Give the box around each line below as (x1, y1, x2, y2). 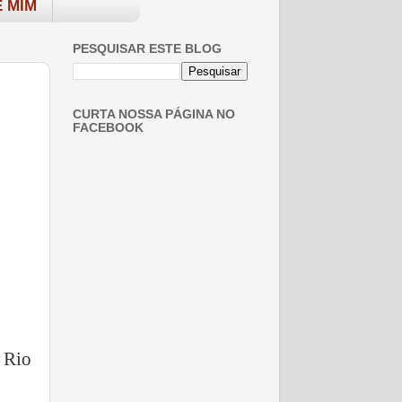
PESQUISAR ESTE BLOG (73, 42, 222, 56)
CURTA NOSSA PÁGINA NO (73, 107, 235, 121)
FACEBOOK (73, 120, 144, 135)
